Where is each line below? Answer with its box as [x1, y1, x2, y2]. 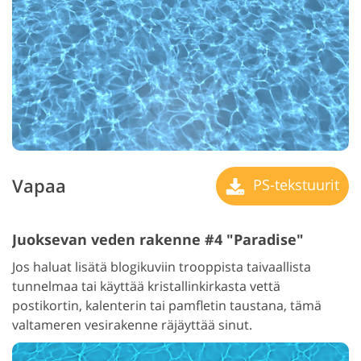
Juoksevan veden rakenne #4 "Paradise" [12, 229, 304, 249]
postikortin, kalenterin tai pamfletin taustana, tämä [12, 296, 322, 314]
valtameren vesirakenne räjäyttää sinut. [12, 315, 252, 334]
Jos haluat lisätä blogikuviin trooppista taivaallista [12, 257, 311, 276]
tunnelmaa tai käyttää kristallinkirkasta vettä [12, 276, 280, 295]
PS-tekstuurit [249, 174, 339, 194]
